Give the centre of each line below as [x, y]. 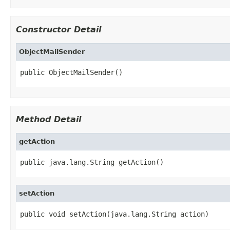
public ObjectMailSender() [71, 72]
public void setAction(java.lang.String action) [114, 214]
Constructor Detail [59, 29]
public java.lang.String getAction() [92, 162]
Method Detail [49, 119]
